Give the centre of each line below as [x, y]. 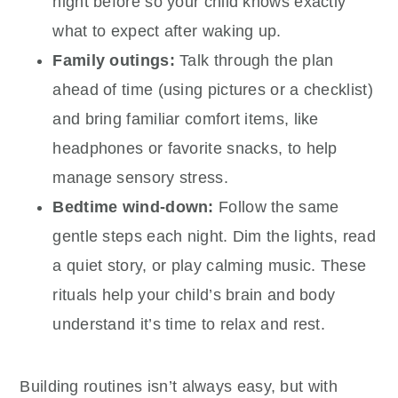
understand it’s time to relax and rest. [189, 325]
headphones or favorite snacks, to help [195, 149]
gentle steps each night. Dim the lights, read [214, 237]
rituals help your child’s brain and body [194, 295]
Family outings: [114, 61]
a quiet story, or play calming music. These [210, 266]
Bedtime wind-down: [133, 207]
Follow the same [276, 207]
